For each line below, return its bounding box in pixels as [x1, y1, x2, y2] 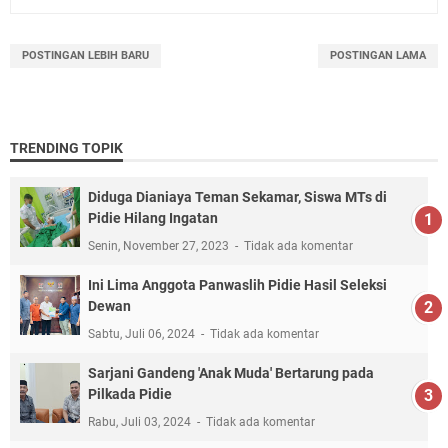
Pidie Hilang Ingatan [88, 209, 218, 226]
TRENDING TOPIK [10, 139, 123, 156]
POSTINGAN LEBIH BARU [22, 48, 149, 62]
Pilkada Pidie [88, 385, 172, 402]
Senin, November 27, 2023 [88, 238, 232, 253]
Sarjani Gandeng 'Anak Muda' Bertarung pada [88, 364, 374, 381]
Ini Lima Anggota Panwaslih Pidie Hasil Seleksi [88, 276, 387, 293]
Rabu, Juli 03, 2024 [88, 414, 194, 429]
